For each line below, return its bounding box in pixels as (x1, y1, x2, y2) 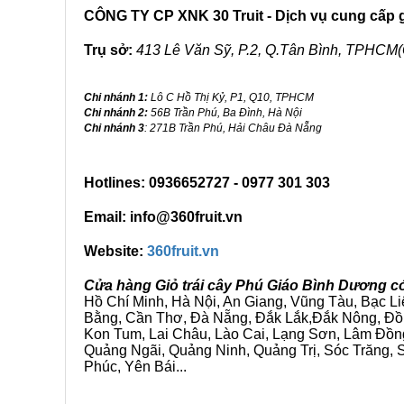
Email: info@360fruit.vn (84, 209, 243, 225)
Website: (84, 243, 147, 259)
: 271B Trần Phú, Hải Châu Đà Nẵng (144, 122, 322, 134)
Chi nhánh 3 (84, 122, 144, 134)
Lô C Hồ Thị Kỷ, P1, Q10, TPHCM (148, 91, 314, 104)
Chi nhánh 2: (84, 106, 148, 119)
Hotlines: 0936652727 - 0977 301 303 (84, 175, 330, 190)
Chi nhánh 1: (84, 91, 148, 104)
